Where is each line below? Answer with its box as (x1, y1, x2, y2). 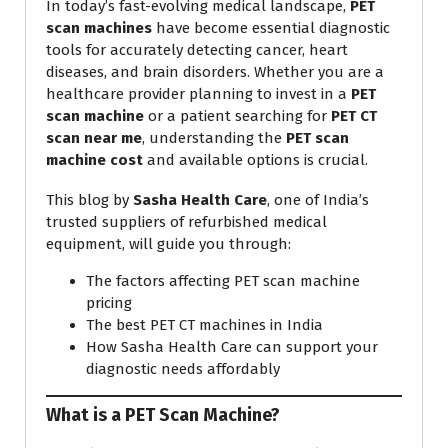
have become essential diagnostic (152, 19, 390, 38)
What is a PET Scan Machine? (46, 403, 280, 426)
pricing (86, 294, 132, 313)
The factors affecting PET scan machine (86, 272, 360, 291)
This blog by (46, 191, 133, 210)
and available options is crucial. (143, 151, 368, 170)
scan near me (46, 129, 142, 148)
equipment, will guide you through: (46, 235, 291, 254)
